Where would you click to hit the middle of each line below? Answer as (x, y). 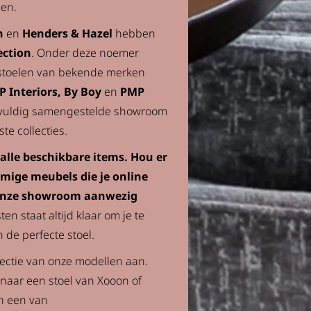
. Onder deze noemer (85, 53)
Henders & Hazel (67, 33)
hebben (134, 33)
